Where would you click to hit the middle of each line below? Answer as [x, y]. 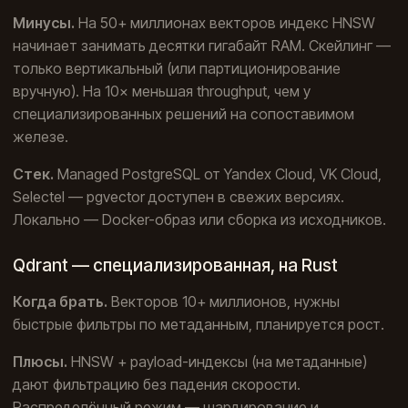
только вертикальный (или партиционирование [177, 68]
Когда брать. [60, 302]
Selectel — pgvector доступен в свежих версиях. [178, 196]
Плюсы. [40, 362]
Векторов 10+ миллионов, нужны [224, 302]
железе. [41, 136]
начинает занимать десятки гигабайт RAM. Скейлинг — [202, 45]
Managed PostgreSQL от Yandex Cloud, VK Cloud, [218, 173]
